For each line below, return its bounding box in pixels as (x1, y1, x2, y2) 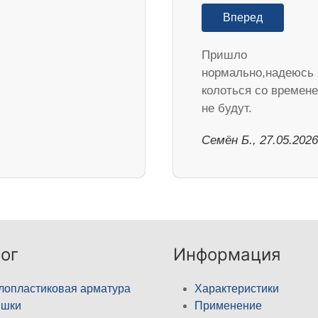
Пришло (202, 48, 247, 62)
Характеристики (194, 282, 279, 295)
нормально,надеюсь (202, 65, 314, 79)
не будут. (202, 101, 252, 115)
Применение (194, 299, 262, 312)
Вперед (223, 11, 263, 23)
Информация (173, 243, 280, 265)
